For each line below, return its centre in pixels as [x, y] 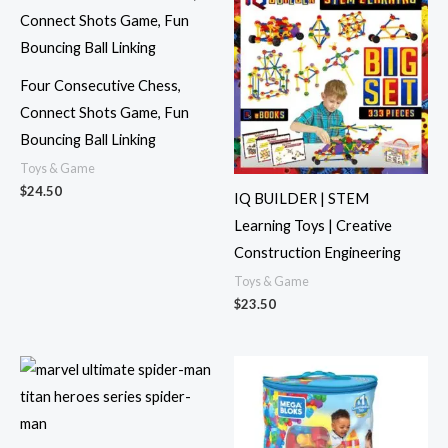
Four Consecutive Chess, [100, 86]
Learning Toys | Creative [313, 226]
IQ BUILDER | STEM [301, 199]
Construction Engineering [317, 253]
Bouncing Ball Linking [88, 140]
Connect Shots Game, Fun [104, 113]
